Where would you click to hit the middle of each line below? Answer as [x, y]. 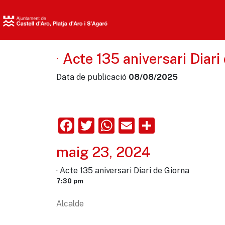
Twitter [122, 125]
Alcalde [70, 203]
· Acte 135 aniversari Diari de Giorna [123, 170]
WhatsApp [154, 125]
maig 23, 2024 [103, 152]
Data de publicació [92, 77]
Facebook [111, 125]
